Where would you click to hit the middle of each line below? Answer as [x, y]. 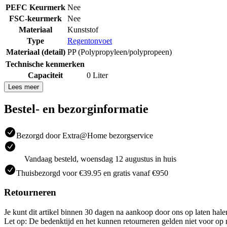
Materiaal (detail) [35, 52]
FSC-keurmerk [35, 18]
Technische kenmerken [45, 64]
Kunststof [83, 29]
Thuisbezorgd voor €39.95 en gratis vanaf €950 [92, 173]
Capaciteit [45, 75]
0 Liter [97, 75]
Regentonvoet [90, 41]
